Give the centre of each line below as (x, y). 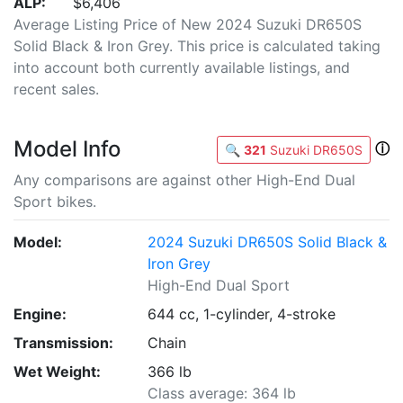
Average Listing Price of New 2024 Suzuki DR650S (188, 24)
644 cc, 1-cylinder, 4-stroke (242, 314)
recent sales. (56, 89)
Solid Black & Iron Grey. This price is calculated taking (197, 46)
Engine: (40, 314)
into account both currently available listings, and (182, 67)
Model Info (67, 149)
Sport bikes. (55, 201)
